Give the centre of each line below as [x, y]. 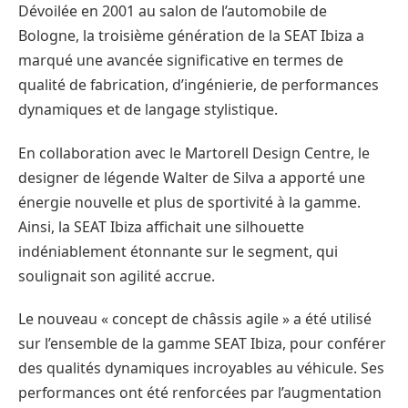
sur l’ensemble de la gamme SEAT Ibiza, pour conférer [202, 344]
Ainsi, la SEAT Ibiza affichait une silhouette [161, 226]
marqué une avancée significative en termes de [181, 61]
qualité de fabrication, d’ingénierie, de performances [199, 85]
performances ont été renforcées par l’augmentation [200, 393]
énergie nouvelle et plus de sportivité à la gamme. [189, 202]
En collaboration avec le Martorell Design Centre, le [194, 153]
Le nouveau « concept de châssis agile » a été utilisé [195, 319]
